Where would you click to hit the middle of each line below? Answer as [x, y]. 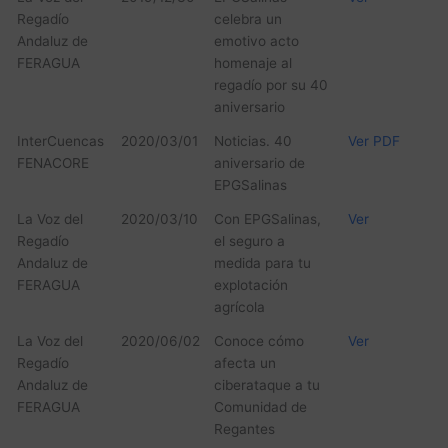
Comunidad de [260, 407]
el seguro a [249, 241]
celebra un [247, 19]
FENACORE [52, 163]
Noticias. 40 [252, 141]
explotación [250, 285]
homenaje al [252, 63]
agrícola [239, 307]
